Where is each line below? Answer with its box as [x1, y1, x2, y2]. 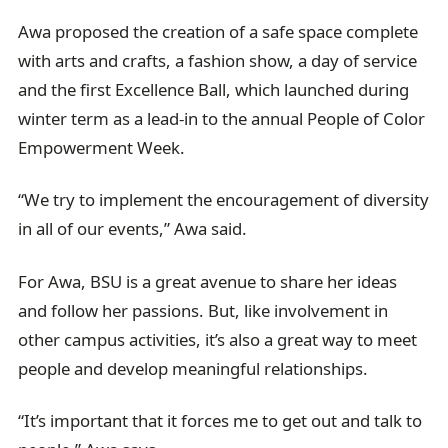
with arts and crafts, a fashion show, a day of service [18, 48, 418, 72]
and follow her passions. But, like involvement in [18, 298, 389, 322]
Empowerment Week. [18, 135, 186, 159]
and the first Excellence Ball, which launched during [18, 77, 410, 101]
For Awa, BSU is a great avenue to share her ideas [18, 269, 398, 293]
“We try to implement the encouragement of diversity [18, 188, 430, 212]
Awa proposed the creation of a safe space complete [18, 19, 419, 43]
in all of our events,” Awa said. [18, 217, 248, 241]
